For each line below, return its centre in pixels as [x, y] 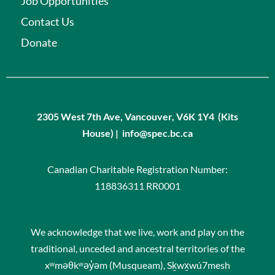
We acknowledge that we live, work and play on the [137, 231]
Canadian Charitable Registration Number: [137, 169]
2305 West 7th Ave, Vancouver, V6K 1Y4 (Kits [137, 116]
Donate [39, 42]
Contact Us [48, 21]
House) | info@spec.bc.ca [137, 133]
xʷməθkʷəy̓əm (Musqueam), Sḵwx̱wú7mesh [137, 265]
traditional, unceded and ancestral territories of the [137, 248]
